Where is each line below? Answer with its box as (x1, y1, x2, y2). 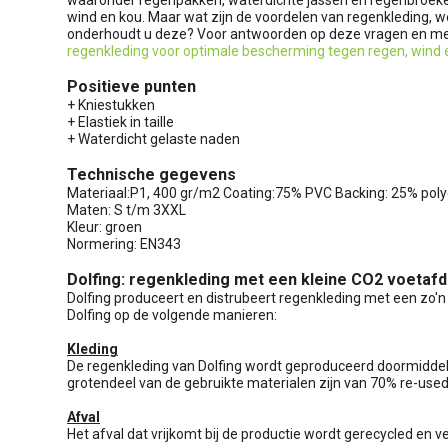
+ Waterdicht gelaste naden (67, 130, 240, 147)
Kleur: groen (67, 218, 142, 235)
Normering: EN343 (67, 235, 181, 252)
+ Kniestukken (67, 96, 155, 113)
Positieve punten (67, 76, 196, 96)
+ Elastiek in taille (67, 113, 174, 130)
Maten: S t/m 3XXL (67, 201, 186, 218)
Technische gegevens (67, 164, 236, 184)
